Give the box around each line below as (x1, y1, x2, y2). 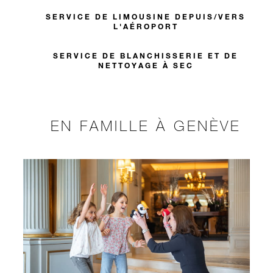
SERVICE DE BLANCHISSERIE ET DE (53, 50, 238, 60)
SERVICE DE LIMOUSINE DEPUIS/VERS (46, 11, 246, 21)
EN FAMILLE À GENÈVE (51, 116, 241, 135)
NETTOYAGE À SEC (97, 60, 194, 70)
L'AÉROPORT (113, 21, 179, 31)
